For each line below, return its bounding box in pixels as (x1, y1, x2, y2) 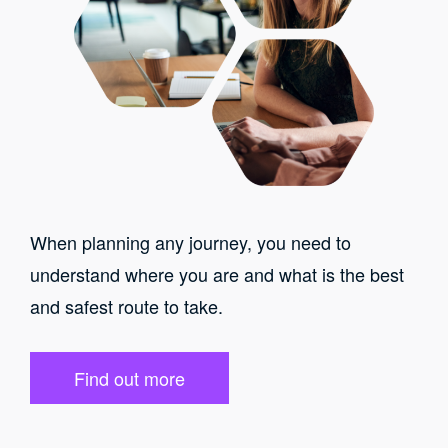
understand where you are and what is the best (30, 260, 404, 287)
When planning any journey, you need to (30, 228, 351, 255)
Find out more (74, 364, 185, 391)
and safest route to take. (30, 292, 223, 319)
